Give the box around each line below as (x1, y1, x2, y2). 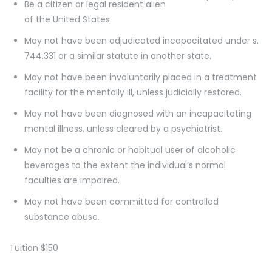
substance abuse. (24, 210, 100, 223)
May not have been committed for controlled (24, 195, 219, 208)
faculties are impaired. (24, 174, 120, 186)
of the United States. (24, 13, 112, 25)
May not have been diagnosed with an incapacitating (24, 107, 251, 120)
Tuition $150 (9, 241, 58, 254)
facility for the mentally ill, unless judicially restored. (24, 86, 242, 98)
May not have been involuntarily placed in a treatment (24, 70, 257, 83)
